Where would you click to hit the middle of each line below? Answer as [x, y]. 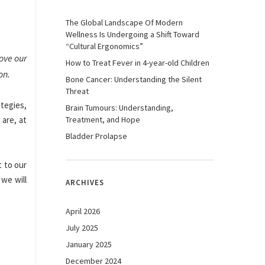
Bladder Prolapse [96, 136]
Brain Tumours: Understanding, [119, 108]
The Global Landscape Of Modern [124, 22]
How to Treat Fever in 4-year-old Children [138, 63]
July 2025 [82, 228]
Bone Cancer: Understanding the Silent [134, 79]
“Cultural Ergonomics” [104, 46]
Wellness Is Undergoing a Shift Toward [132, 34]
